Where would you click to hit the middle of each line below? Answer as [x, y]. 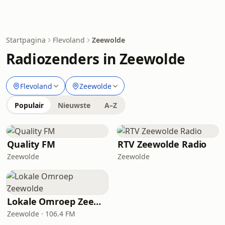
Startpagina [26, 40]
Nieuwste [74, 105]
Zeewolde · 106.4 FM [41, 214]
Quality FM [31, 144]
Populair [29, 105]
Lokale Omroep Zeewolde [97, 201]
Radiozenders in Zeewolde [96, 59]
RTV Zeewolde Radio [162, 144]
